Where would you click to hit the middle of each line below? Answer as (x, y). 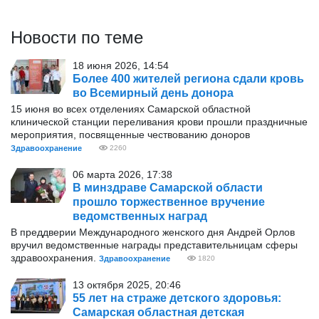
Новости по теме (77, 37)
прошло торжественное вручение (169, 202)
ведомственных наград (140, 216)
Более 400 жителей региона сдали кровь (188, 79)
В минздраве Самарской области (168, 188)
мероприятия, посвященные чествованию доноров (130, 135)
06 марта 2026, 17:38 (122, 174)
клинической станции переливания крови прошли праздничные (159, 122)
